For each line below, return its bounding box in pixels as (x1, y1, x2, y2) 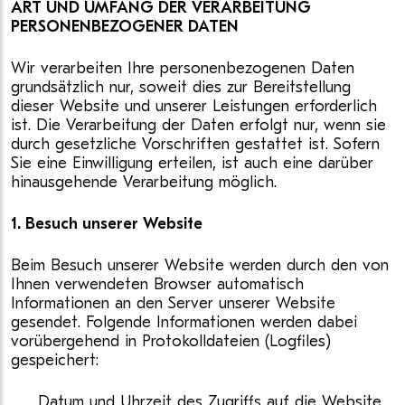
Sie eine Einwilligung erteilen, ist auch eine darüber (11, 154, 373, 173)
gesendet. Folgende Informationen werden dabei (11, 313, 357, 332)
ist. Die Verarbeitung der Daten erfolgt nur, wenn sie (11, 116, 386, 135)
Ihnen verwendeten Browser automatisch (11, 275, 304, 294)
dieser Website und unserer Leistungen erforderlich (11, 97, 377, 116)
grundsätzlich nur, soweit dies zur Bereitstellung (11, 78, 351, 97)
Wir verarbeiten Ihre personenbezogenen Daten (11, 59, 354, 78)
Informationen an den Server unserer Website (11, 294, 335, 313)
